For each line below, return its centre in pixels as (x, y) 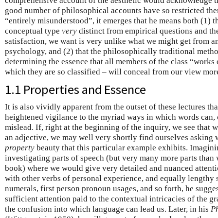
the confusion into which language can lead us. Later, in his (108, 209)
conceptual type (33, 31)
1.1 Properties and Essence (75, 89)
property (20, 147)
